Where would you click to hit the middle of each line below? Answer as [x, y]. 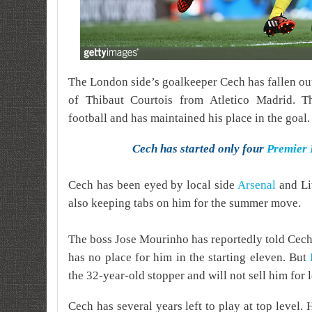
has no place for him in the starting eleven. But [188, 257]
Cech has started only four [199, 149]
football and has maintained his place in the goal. [189, 118]
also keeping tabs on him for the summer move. [185, 203]
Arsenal [257, 185]
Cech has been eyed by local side [153, 185]
